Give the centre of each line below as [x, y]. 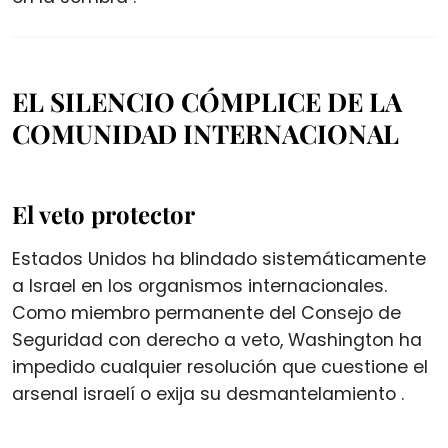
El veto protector [103, 213]
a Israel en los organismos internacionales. [199, 285]
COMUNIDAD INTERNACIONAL [205, 133]
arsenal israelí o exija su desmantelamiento [206, 393]
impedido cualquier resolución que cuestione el [220, 366]
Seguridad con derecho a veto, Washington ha [217, 339]
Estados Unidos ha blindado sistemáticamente [219, 258]
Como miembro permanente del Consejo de [206, 312]
